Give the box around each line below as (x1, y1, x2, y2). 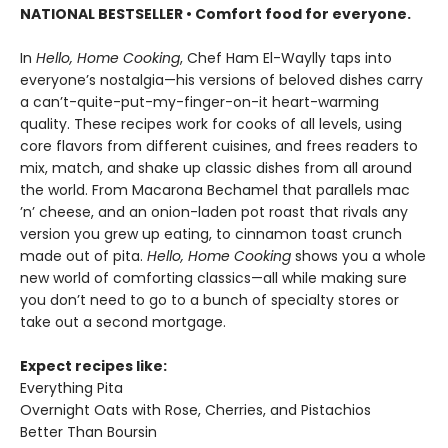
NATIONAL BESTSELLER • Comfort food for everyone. (20, 4, 411, 24)
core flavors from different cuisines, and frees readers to (20, 136, 418, 156)
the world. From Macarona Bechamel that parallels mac (20, 180, 410, 200)
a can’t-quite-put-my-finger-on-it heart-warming (20, 92, 379, 112)
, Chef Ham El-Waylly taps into (180, 48, 392, 68)
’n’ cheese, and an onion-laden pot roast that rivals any (20, 202, 408, 222)
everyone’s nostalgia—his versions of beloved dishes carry (20, 70, 423, 90)
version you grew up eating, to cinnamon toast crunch (20, 224, 402, 244)
